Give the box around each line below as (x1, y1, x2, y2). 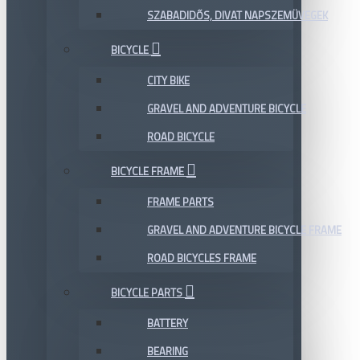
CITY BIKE (147, 72, 190, 88)
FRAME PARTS (147, 194, 214, 210)
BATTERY (147, 315, 188, 331)
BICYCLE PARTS (111, 284, 182, 301)
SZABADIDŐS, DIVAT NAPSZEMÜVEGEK (147, 7, 328, 23)
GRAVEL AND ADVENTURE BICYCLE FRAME (147, 222, 342, 238)
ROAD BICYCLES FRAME (147, 250, 256, 266)
